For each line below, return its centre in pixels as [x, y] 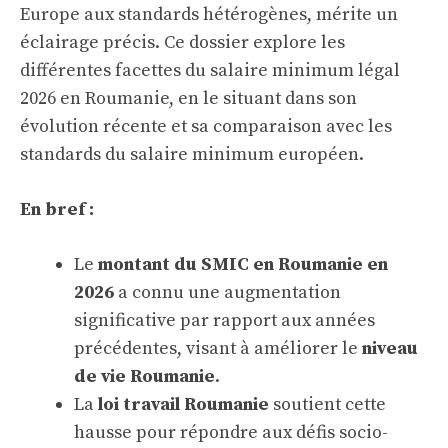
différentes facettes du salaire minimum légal [210, 70]
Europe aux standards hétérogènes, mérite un [209, 14]
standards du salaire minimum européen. [192, 154]
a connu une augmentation [227, 292]
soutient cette [327, 404]
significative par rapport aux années [224, 320]
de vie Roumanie [144, 376]
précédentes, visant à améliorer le [218, 348]
